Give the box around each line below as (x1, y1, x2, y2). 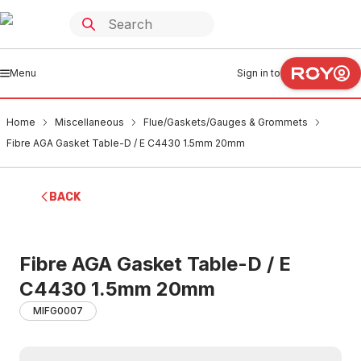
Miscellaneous (55, 116, 124, 128)
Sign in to (237, 67, 280, 79)
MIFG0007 (33, 305, 83, 317)
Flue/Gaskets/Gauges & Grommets (143, 116, 308, 128)
